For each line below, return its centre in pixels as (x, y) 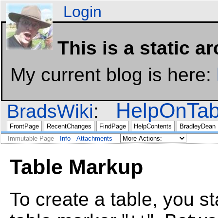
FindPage (113, 126)
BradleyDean (198, 126)
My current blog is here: (113, 75)
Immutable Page (31, 138)
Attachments (94, 138)
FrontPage (24, 126)
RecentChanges (69, 126)
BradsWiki (50, 111)
